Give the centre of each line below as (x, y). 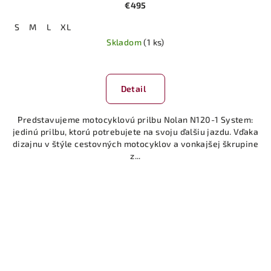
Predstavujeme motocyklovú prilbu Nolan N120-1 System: (135, 120)
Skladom (125, 42)
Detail (133, 89)
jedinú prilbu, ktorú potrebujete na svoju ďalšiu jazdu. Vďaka (135, 132)
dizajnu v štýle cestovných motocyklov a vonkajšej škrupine (135, 144)
